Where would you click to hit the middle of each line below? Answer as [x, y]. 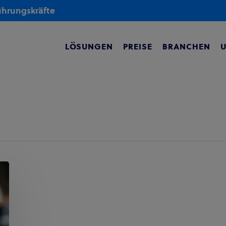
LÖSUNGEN [89, 46]
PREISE [138, 46]
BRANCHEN [186, 46]
